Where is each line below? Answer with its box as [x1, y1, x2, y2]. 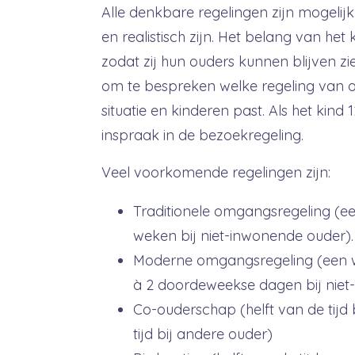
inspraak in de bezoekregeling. [101, 126, 303, 144]
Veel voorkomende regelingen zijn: [101, 163, 330, 181]
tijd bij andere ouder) [132, 325, 273, 343]
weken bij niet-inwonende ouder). [132, 227, 353, 245]
